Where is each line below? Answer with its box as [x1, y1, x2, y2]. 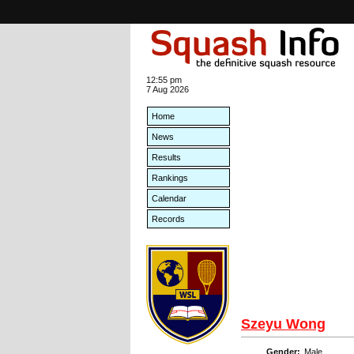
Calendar [152, 194, 186, 203]
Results [152, 153, 181, 162]
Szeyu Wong [241, 316, 326, 332]
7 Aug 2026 [146, 85, 189, 94]
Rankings [152, 173, 188, 183]
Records [152, 214, 185, 224]
